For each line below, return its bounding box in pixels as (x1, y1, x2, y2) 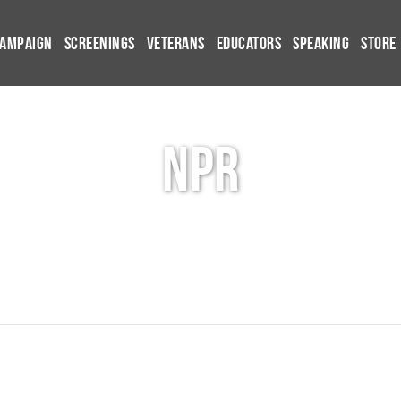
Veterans (146, 33, 205, 55)
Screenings (64, 33, 135, 55)
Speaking (293, 33, 349, 55)
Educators (216, 33, 281, 55)
